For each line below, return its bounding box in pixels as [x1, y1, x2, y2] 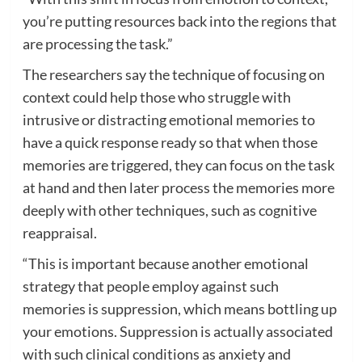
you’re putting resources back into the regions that [22, 11, 337, 30]
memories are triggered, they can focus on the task [22, 155, 335, 174]
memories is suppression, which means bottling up [22, 299, 337, 318]
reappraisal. [22, 223, 97, 242]
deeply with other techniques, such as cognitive [22, 200, 317, 219]
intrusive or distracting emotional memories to [22, 110, 315, 128]
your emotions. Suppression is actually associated [22, 322, 333, 340]
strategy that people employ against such [22, 276, 279, 295]
